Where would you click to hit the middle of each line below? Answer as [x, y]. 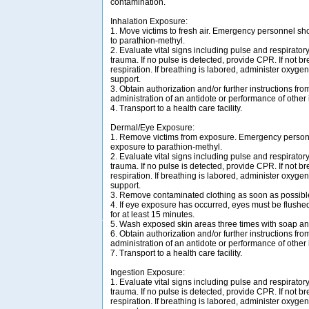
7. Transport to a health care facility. [176, 253]
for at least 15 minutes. [152, 214]
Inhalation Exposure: [149, 21]
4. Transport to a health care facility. [176, 108]
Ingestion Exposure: [148, 272]
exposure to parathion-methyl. [166, 147]
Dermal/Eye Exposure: [152, 127]
